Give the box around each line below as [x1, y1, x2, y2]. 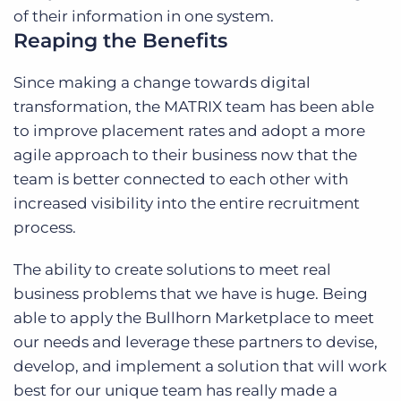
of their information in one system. [13, 7, 274, 26]
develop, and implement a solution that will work [13, 357, 387, 376]
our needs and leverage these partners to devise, [13, 333, 378, 352]
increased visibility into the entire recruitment [13, 194, 360, 213]
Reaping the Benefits [13, 29, 227, 54]
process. [13, 218, 76, 237]
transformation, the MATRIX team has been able [13, 98, 374, 116]
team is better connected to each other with [13, 170, 348, 189]
